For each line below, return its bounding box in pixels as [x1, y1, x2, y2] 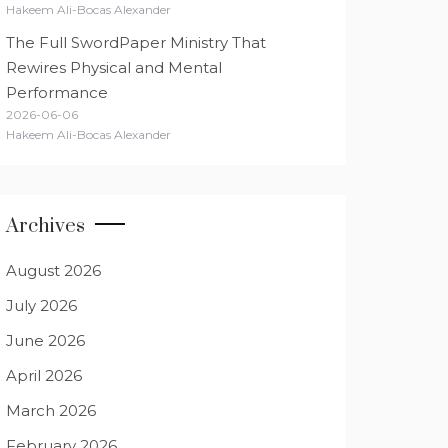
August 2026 [6, 261, 101, 280]
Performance [6, 83, 108, 102]
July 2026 [6, 296, 77, 315]
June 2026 [6, 331, 85, 350]
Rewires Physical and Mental [6, 58, 222, 77]
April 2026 [6, 366, 82, 385]
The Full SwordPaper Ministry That [6, 33, 266, 52]
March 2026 [6, 401, 96, 420]
